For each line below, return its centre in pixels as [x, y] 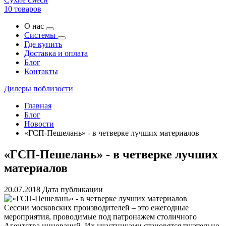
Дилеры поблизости [39, 89]
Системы [41, 35]
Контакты [41, 71]
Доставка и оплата [56, 53]
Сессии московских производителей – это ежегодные [96, 207]
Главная [38, 106]
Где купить [43, 44]
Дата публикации [73, 189]
